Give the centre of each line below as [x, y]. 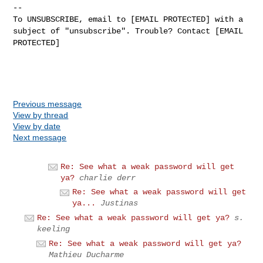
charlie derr [108, 178]
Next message [40, 137]
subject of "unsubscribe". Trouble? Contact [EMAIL [128, 31]
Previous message [48, 104]
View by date [37, 126]
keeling [54, 229]
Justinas [119, 203]
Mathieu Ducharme [87, 254]
